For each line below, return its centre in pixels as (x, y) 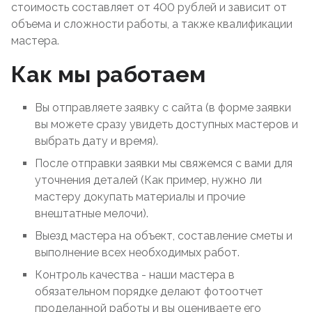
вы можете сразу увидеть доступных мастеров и (166, 124)
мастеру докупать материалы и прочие (140, 197)
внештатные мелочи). (92, 213)
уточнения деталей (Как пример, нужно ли (148, 180)
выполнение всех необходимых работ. (137, 252)
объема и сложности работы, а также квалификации (152, 24)
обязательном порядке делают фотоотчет (149, 291)
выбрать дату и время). (96, 141)
